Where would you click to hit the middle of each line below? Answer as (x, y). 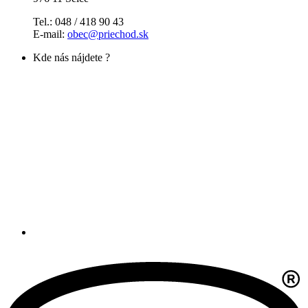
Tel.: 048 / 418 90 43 (78, 22)
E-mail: (50, 34)
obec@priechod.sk (108, 34)
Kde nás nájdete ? (71, 58)
